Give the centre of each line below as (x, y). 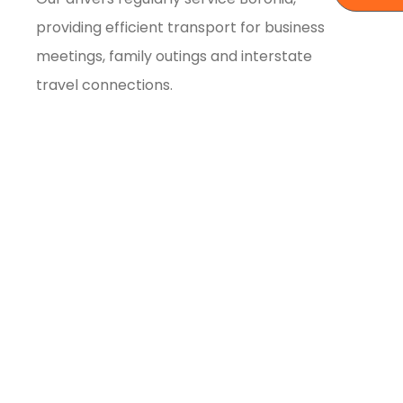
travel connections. (105, 85)
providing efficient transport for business (181, 27)
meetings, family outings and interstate (175, 56)
